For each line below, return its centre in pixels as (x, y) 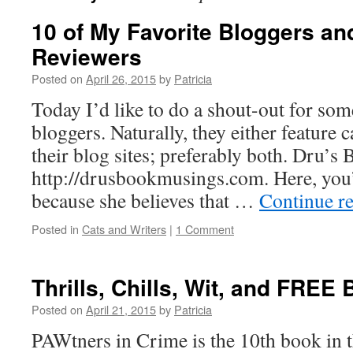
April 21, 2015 (121, 309)
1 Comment (205, 229)
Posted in (55, 229)
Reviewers (87, 56)
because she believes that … (145, 200)
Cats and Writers (124, 229)
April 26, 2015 (121, 78)
